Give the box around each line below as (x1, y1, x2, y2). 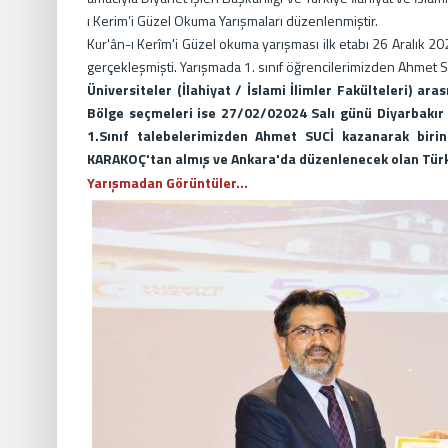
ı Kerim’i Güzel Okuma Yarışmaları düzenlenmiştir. (87, 10, 378, 31)
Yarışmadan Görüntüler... (87, 172, 248, 193)
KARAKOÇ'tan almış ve (87, 148, 228, 169)
